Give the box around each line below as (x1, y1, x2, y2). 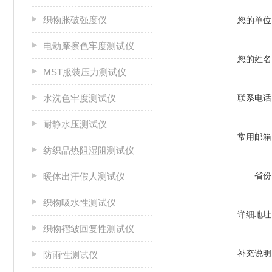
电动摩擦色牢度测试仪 (43, 41, 134, 51)
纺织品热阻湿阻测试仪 (43, 145, 134, 155)
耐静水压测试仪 (43, 119, 107, 129)
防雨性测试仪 (43, 250, 98, 260)
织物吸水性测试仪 (43, 197, 116, 208)
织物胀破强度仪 (43, 15, 107, 25)
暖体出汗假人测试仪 (43, 171, 125, 182)
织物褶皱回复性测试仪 (43, 223, 134, 234)
